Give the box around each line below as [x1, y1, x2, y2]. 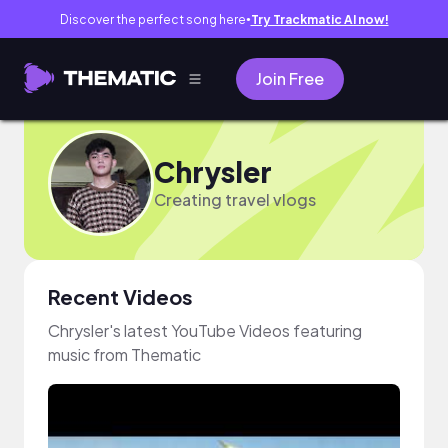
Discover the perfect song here [59, 11, 246, 27]
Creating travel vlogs [154, 188, 316, 210]
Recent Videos [48, 284, 193, 309]
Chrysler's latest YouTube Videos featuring [48, 320, 362, 341]
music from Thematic [48, 344, 201, 365]
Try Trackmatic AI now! [250, 11, 389, 27]
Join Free [256, 68, 324, 89]
